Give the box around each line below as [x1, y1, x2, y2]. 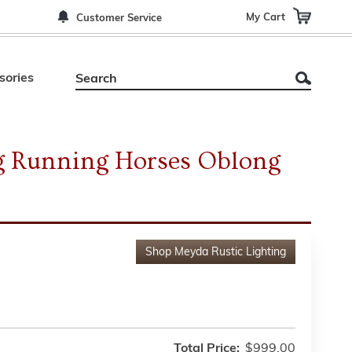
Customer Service [76, 13, 162, 24]
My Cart [246, 12, 285, 22]
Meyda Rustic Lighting [174, 247, 286, 258]
